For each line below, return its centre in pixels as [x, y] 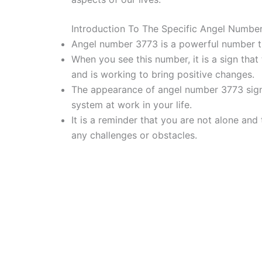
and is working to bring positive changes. [163, 75]
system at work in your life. [132, 105]
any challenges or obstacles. [134, 135]
